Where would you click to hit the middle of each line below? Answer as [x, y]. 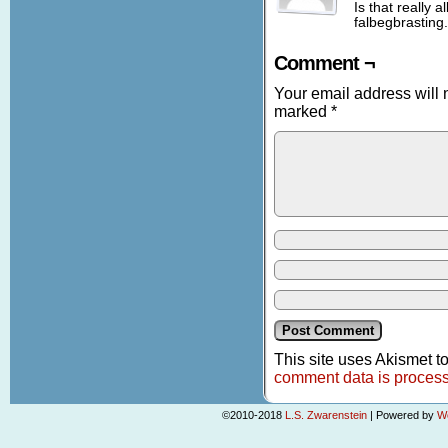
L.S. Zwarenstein [325, 415]
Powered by [404, 415]
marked [302, 111]
